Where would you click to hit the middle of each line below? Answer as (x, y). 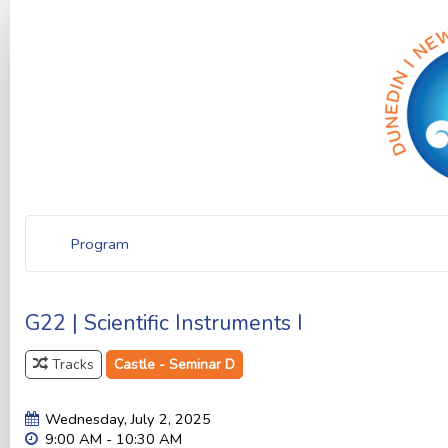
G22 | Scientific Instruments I (164, 323)
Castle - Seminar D (174, 364)
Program (100, 243)
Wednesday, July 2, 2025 (128, 419)
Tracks (71, 364)
